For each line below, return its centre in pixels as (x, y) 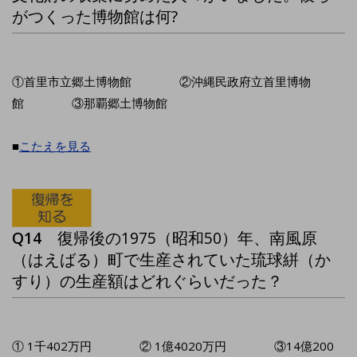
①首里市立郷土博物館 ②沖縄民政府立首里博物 (161, 82)
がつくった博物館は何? (95, 17)
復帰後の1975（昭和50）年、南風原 (187, 238)
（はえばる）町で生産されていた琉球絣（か (171, 260)
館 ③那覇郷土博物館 (90, 103)
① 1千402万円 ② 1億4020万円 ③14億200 (173, 346)
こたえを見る (55, 146)
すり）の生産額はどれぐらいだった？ (147, 281)
